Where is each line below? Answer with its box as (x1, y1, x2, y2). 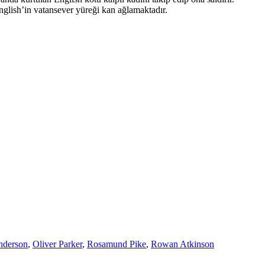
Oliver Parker (33, 238, 82, 249)
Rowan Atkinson (151, 238, 214, 249)
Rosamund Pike (87, 238, 146, 249)
